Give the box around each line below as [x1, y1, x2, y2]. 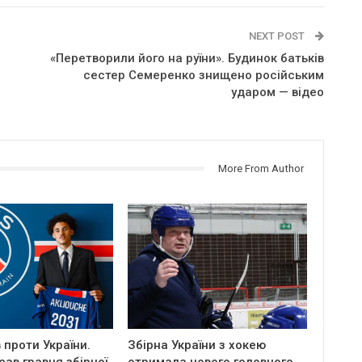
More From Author [217, 162, 304, 175]
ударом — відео [230, 84, 324, 99]
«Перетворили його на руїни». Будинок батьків [49, 50, 324, 65]
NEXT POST [248, 29, 307, 42]
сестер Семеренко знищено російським [82, 67, 324, 82]
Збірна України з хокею [128, 337, 267, 352]
